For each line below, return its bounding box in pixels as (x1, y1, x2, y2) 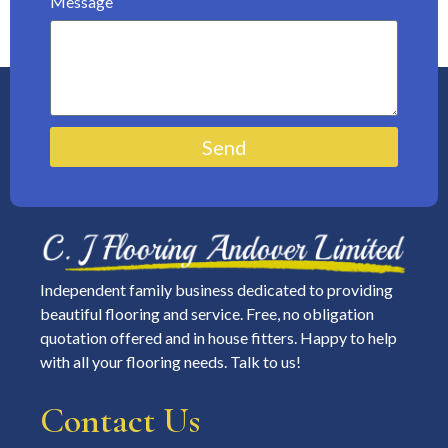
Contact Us (40, 399, 200, 443)
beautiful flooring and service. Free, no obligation (40, 304, 374, 324)
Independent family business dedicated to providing (40, 280, 393, 300)
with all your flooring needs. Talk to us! (40, 352, 301, 372)
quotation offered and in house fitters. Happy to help (40, 328, 397, 348)
